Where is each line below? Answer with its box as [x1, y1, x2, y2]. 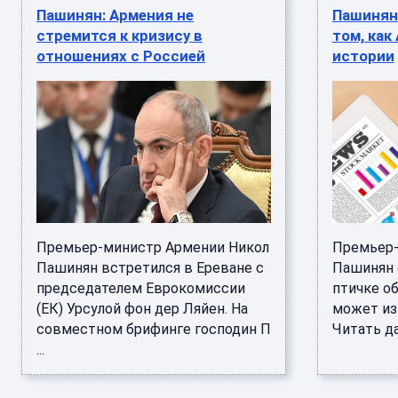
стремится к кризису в [36, 27, 203, 44]
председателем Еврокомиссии [36, 280, 245, 297]
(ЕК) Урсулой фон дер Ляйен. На [36, 300, 248, 317]
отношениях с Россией [36, 47, 205, 65]
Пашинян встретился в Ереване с [36, 259, 264, 276]
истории [331, 47, 394, 65]
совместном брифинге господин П [36, 321, 271, 338]
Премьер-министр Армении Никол [36, 239, 269, 256]
